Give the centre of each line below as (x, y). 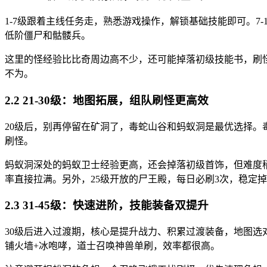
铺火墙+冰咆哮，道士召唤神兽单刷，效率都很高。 (112, 246)
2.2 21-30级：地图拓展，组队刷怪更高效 (107, 101)
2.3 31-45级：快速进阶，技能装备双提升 (107, 206)
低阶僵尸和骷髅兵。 (48, 36)
